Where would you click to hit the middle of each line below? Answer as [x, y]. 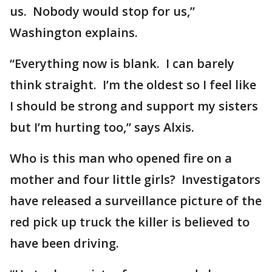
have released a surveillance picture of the [136, 201]
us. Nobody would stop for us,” [102, 11]
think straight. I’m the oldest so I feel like [133, 85]
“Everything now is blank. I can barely [122, 63]
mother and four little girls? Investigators [135, 179]
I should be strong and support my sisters [134, 106]
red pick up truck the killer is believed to [130, 222]
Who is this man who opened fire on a [121, 158]
